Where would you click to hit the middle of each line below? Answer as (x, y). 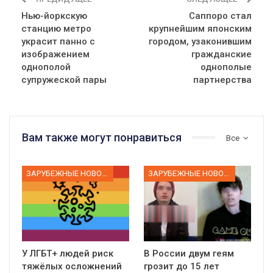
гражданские (222, 54)
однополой (46, 67)
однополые (226, 67)
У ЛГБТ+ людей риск (68, 253)
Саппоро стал (220, 16)
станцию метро (56, 28)
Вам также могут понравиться (102, 137)
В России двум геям (189, 253)
